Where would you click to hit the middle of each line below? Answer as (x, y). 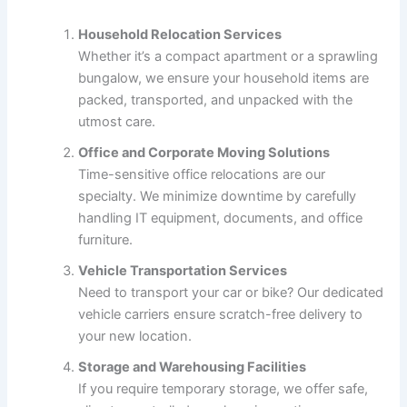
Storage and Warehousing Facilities (193, 367)
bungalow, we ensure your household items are (224, 78)
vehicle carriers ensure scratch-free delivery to (221, 314)
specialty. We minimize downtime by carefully (218, 196)
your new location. (135, 336)
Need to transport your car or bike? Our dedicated (231, 292)
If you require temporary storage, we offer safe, (223, 388)
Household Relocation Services (180, 34)
